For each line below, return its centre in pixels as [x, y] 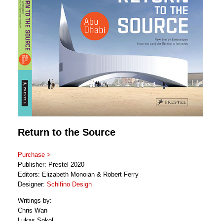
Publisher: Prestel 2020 [51, 164]
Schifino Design [69, 184]
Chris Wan [33, 210]
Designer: [32, 184]
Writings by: [35, 200]
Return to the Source [67, 132]
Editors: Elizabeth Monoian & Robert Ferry [78, 174]
